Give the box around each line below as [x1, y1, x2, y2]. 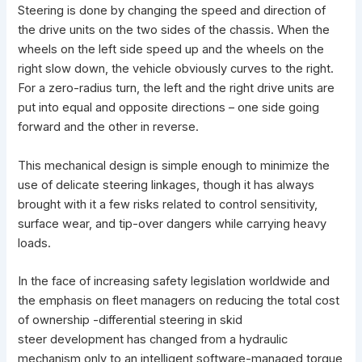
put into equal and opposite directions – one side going [18, 100, 320, 116]
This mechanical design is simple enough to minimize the [18, 158, 330, 173]
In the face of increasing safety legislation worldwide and [18, 274, 330, 289]
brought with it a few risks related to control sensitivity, [18, 196, 318, 212]
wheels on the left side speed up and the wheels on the [18, 42, 325, 57]
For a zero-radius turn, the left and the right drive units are [18, 81, 335, 96]
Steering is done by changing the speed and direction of [18, 3, 326, 19]
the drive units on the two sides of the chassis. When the [18, 23, 330, 38]
